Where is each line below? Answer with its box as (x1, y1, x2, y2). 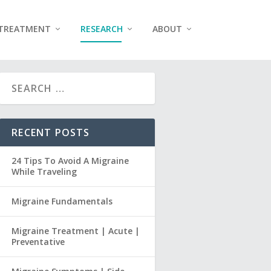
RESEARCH (80, 23, 123, 35)
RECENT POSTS (11, 126, 90, 140)
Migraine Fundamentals (11, 195, 113, 207)
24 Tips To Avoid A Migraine (11, 155, 129, 167)
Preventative (11, 236, 65, 248)
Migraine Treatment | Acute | (11, 225, 140, 237)
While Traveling (11, 166, 77, 178)
